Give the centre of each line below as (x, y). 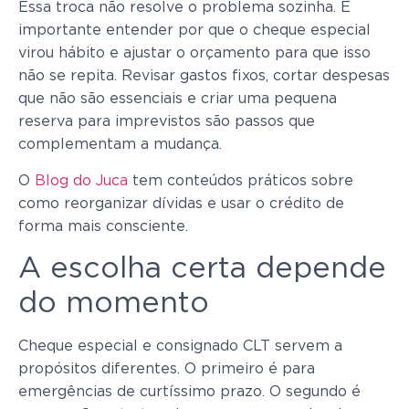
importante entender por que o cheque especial (194, 31)
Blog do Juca (81, 180)
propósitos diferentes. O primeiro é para (167, 369)
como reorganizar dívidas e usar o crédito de (181, 203)
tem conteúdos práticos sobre (241, 180)
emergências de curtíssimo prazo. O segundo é (189, 392)
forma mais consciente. (103, 226)
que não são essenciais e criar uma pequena (178, 99)
